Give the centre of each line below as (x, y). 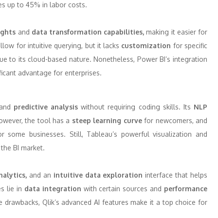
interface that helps (175, 175)
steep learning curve (107, 120)
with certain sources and (123, 189)
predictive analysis (46, 107)
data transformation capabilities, (87, 32)
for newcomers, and (174, 120)
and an (39, 175)
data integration (53, 189)
